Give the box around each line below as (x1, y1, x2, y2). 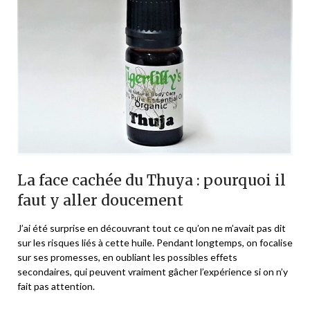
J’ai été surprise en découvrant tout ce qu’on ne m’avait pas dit (17, 221, 286, 234)
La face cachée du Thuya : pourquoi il (17, 170, 286, 190)
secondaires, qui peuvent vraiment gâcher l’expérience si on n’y (17, 265, 288, 277)
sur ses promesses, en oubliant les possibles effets (17, 250, 237, 263)
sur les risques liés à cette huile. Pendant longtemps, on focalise (17, 236, 293, 248)
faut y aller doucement (17, 190, 183, 210)
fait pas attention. (17, 280, 95, 292)
